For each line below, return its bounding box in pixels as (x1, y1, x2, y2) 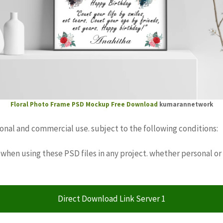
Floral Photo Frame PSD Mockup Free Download (10, 100, 158, 109)
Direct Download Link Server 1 (58, 193, 165, 204)
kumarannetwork (157, 100, 213, 109)
